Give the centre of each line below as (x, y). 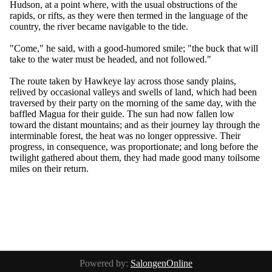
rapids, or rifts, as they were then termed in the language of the (129, 15)
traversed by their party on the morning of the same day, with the (133, 103)
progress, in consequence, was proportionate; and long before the (134, 146)
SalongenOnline (161, 263)
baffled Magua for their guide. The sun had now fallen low (122, 114)
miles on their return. (49, 168)
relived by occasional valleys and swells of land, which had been (133, 92)
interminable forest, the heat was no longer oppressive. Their (125, 135)
